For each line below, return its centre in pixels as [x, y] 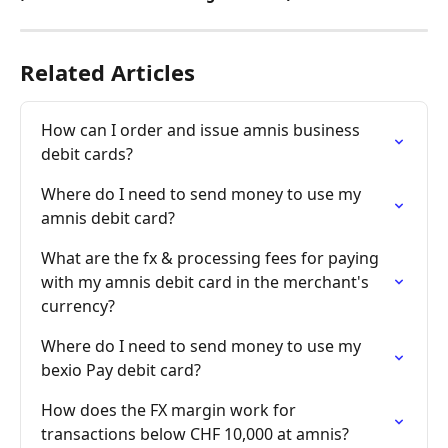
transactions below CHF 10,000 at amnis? [195, 434]
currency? [78, 306]
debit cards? [87, 154]
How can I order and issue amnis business [202, 130]
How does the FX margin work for [170, 410]
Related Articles [107, 72]
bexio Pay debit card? [121, 370]
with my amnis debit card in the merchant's [207, 282]
